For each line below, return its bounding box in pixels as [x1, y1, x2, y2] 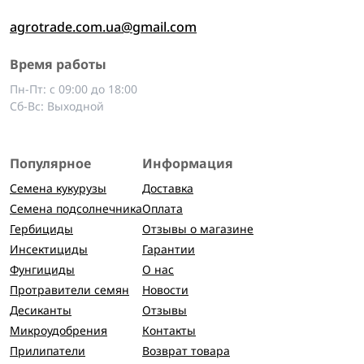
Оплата [142, 201, 183, 216]
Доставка [142, 180, 193, 196]
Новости [142, 282, 188, 297]
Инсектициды [10, 241, 88, 257]
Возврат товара [142, 343, 230, 358]
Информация [142, 154, 233, 172]
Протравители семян [10, 282, 129, 297]
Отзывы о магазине [142, 221, 253, 236]
